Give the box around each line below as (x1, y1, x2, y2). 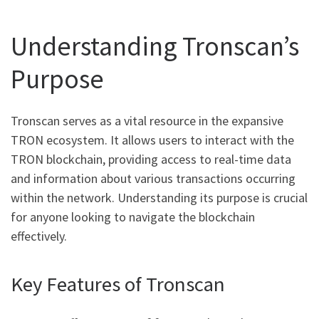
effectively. (11, 228, 67, 245)
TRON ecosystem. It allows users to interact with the (11, 132, 294, 149)
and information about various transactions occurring (11, 170, 296, 187)
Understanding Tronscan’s (11, 28, 299, 63)
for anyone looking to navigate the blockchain (11, 209, 255, 226)
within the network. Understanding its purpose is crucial (11, 189, 308, 206)
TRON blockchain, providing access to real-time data (11, 151, 291, 168)
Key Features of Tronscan (11, 271, 225, 298)
